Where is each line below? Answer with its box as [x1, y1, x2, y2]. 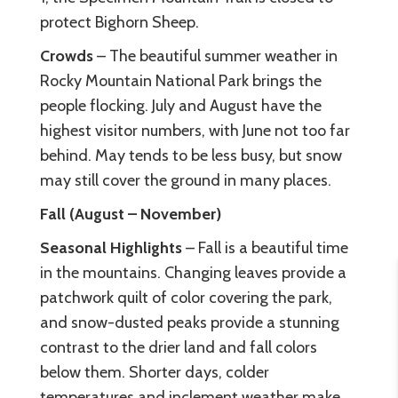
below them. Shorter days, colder [40, 362, 269, 382]
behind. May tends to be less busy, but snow [40, 145, 342, 165]
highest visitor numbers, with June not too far [40, 120, 350, 140]
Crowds [40, 45, 93, 66]
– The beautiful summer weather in [93, 45, 338, 66]
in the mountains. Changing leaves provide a [40, 262, 346, 283]
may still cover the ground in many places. [40, 170, 331, 190]
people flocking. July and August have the [40, 95, 322, 115]
